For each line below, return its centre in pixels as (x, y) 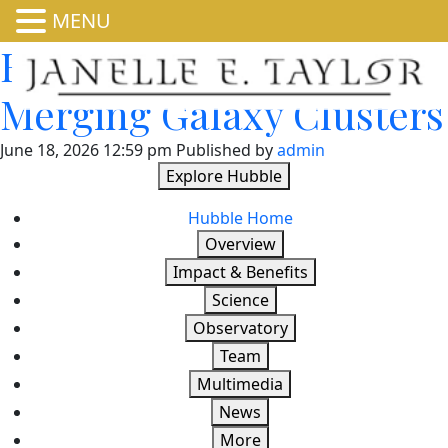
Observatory (240, 328)
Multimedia (240, 384)
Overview (240, 244)
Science (240, 300)
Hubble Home (240, 218)
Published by (226, 150)
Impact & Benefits (240, 272)
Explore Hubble (224, 176)
